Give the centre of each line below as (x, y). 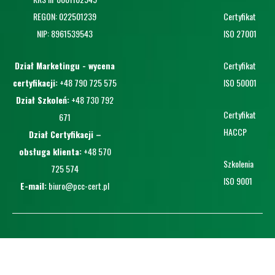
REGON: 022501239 (65, 17)
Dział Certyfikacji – (65, 134)
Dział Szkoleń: (43, 100)
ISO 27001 (240, 34)
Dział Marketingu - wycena (65, 66)
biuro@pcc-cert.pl (79, 186)
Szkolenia (238, 164)
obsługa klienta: (50, 152)
